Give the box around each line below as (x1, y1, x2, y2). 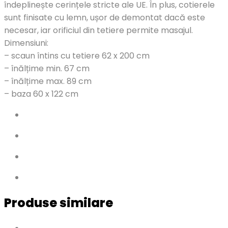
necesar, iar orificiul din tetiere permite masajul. (4, 24, 193, 36)
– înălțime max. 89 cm (4, 75, 92, 87)
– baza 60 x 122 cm (4, 88, 78, 100)
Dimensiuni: (4, 37, 48, 49)
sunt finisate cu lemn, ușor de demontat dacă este (4, 11, 205, 23)
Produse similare (4, 194, 113, 211)
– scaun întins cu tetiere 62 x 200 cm (4, 49, 150, 62)
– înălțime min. (4, 62, 64, 74)
